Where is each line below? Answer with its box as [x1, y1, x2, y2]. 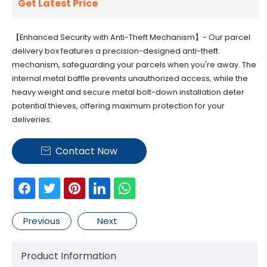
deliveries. [12, 114, 52, 125]
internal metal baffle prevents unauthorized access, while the [12, 73, 248, 84]
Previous [23, 215, 60, 228]
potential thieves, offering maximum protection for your [12, 101, 225, 111]
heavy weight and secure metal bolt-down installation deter [12, 87, 244, 98]
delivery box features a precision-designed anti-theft [12, 46, 218, 57]
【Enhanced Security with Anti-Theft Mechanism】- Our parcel [12, 32, 250, 43]
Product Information [21, 249, 116, 263]
